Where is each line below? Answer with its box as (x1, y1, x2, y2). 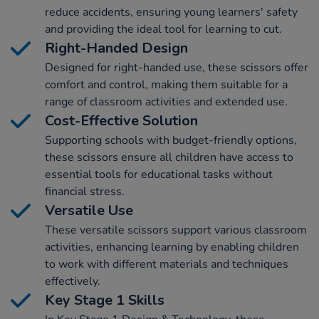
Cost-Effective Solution (45, 111, 198, 131)
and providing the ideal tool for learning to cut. (45, 21, 282, 38)
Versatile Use (45, 201, 133, 221)
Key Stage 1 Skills (45, 291, 164, 310)
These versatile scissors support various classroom (45, 222, 307, 239)
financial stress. (45, 184, 125, 200)
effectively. (45, 273, 100, 290)
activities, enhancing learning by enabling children (45, 239, 299, 256)
